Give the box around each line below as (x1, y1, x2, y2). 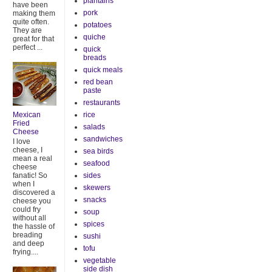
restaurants (83, 98, 120, 107)
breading (13, 231, 42, 240)
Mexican (13, 110, 41, 120)
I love (13, 137, 30, 146)
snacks (83, 195, 106, 204)
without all (13, 214, 46, 223)
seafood (83, 159, 110, 168)
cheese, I (13, 146, 42, 155)
